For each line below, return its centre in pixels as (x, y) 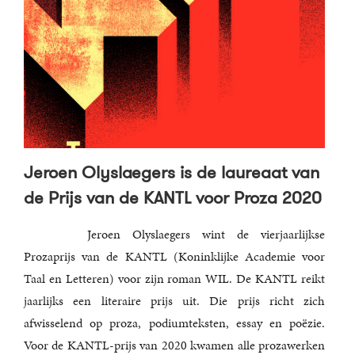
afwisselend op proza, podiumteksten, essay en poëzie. (174, 323)
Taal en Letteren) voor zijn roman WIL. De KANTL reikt (174, 278)
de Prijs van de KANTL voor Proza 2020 (173, 197)
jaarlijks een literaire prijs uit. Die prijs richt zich (174, 300)
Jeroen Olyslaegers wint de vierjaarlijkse (206, 234)
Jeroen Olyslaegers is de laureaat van (172, 172)
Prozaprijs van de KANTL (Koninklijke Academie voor (174, 256)
